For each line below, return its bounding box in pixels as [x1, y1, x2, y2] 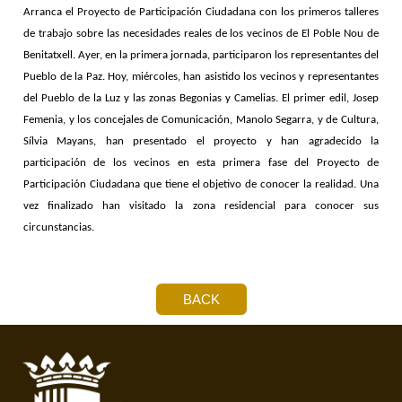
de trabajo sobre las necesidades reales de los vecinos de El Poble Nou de [23, 28, 379, 40]
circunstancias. [23, 222, 97, 234]
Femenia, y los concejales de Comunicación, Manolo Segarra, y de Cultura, [23, 114, 379, 127]
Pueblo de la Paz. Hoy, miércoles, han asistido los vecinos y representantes [23, 71, 379, 83]
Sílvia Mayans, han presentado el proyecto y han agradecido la [23, 135, 379, 148]
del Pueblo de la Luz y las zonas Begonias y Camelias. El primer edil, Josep [23, 92, 379, 105]
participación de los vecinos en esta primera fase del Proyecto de [23, 157, 379, 170]
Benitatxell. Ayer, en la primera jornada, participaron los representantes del [23, 49, 379, 62]
